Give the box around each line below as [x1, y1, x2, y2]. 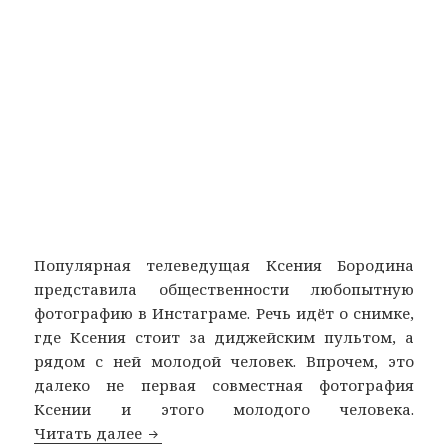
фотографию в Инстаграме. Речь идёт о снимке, [34, 302, 414, 323]
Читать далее [34, 422, 147, 443]
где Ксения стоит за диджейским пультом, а [34, 326, 414, 347]
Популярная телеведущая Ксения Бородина [34, 254, 414, 275]
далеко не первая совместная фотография [34, 374, 414, 395]
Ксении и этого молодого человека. [34, 398, 414, 419]
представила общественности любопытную [34, 278, 414, 299]
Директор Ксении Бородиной [146, 422, 376, 443]
